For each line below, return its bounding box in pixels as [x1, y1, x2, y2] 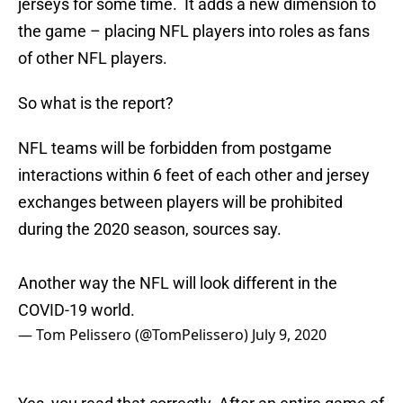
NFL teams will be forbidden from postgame [18, 139, 332, 158]
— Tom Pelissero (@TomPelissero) [18, 325, 252, 345]
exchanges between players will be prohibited [18, 193, 343, 212]
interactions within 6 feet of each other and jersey [18, 166, 370, 185]
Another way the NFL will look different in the [18, 273, 337, 293]
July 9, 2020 [252, 325, 327, 345]
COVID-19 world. [18, 300, 135, 320]
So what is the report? [18, 94, 174, 113]
